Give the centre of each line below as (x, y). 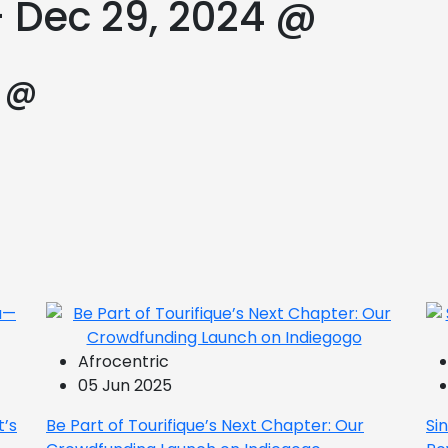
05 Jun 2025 (125, 385)
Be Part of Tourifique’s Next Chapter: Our (205, 425)
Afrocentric (123, 361)
